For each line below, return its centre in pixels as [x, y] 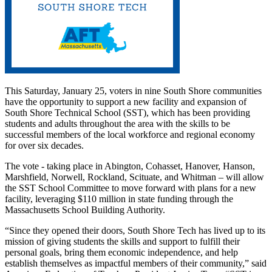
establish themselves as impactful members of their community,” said [136, 263]
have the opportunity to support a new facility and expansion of [126, 102]
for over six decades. [44, 146]
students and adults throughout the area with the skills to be [117, 124]
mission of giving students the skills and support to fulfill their [122, 242]
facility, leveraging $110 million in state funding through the [119, 199]
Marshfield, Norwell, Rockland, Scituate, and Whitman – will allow [134, 177]
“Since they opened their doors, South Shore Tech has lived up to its [135, 231]
